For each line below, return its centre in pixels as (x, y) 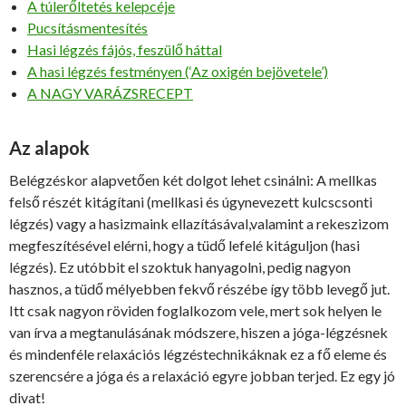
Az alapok (49, 148)
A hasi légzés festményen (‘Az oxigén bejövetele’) (178, 71)
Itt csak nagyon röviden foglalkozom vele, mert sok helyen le (195, 310)
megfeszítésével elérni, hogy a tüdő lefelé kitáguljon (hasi (184, 245)
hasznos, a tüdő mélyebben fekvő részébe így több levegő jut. (199, 289)
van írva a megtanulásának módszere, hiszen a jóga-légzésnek (198, 332)
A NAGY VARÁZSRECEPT (110, 93)
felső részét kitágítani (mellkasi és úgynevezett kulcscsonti (191, 202)
